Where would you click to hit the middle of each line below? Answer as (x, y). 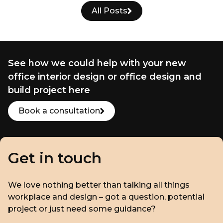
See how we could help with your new (97, 63)
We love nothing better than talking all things (99, 185)
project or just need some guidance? (82, 209)
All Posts (109, 11)
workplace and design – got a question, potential (106, 197)
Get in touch (55, 158)
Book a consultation (59, 111)
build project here (49, 90)
